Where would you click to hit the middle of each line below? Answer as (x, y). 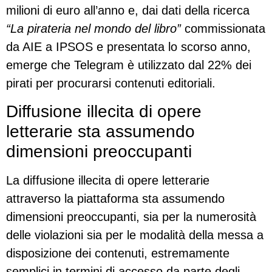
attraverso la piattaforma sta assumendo (115, 198)
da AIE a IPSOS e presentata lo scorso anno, (128, 47)
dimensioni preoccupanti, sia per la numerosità (131, 216)
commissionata (223, 29)
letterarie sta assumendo (100, 131)
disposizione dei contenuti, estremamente (118, 253)
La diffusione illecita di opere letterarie (108, 180)
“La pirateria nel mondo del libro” (93, 29)
